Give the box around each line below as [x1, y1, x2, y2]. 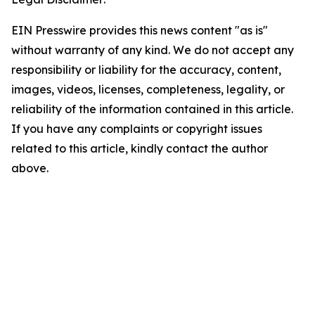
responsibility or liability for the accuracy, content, [11, 63, 281, 77]
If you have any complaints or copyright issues [11, 122, 262, 136]
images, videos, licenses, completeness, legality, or [11, 82, 285, 97]
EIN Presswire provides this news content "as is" [11, 23, 268, 38]
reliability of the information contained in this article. [11, 102, 293, 117]
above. [11, 161, 49, 176]
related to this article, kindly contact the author [11, 141, 268, 156]
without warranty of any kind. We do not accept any [11, 43, 294, 58]
